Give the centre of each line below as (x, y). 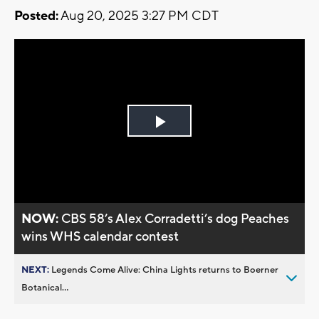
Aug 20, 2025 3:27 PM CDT (138, 16)
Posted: (36, 16)
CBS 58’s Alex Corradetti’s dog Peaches (176, 219)
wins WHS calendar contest (100, 236)
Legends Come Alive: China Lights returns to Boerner (165, 270)
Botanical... (45, 287)
